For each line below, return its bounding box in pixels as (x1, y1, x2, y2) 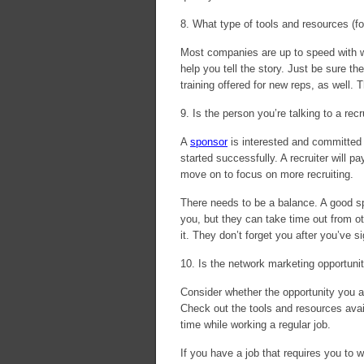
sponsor (190, 136, 227, 148)
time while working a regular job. (180, 318, 331, 331)
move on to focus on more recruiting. (180, 168, 353, 180)
